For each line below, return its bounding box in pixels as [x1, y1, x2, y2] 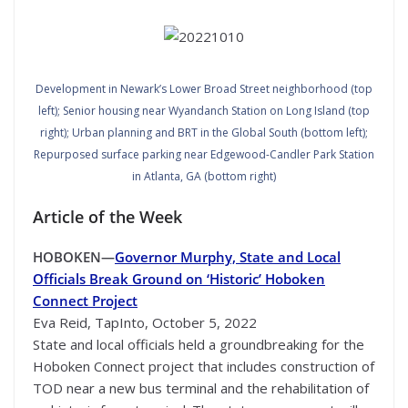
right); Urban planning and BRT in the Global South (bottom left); [40, 125, 368, 140]
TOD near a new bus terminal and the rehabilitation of [33, 378, 369, 397]
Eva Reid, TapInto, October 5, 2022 [33, 312, 257, 331]
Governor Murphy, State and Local [115, 247, 341, 266]
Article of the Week [33, 205, 182, 228]
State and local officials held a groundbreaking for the [33, 334, 364, 353]
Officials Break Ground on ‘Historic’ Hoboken [33, 269, 325, 288]
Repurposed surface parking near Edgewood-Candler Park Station [34, 147, 374, 162]
